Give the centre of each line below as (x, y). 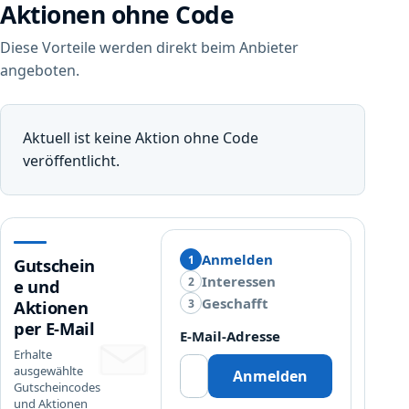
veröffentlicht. (71, 161)
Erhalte (33, 354)
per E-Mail (54, 328)
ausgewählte (48, 370)
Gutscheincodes (57, 387)
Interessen (239, 282)
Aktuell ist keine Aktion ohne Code (141, 138)
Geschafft (236, 304)
